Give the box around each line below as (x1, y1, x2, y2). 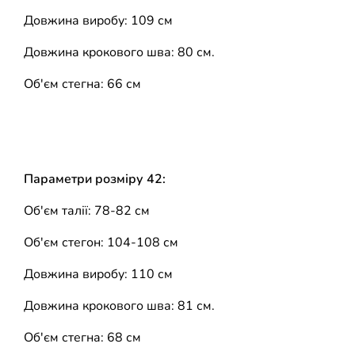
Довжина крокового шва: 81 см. (24, 296, 215, 315)
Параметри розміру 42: (24, 170, 166, 188)
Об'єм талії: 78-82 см (24, 201, 150, 219)
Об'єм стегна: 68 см (24, 328, 141, 346)
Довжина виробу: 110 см (24, 265, 173, 283)
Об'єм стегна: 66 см (24, 74, 141, 93)
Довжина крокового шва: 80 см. (24, 43, 215, 61)
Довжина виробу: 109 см (24, 11, 173, 29)
